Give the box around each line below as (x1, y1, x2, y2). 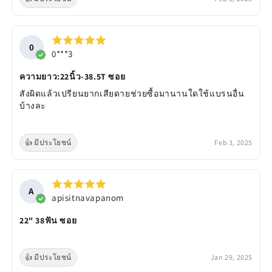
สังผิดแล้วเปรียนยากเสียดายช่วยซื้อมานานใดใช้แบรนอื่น (19, 88, 245, 100)
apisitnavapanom (52, 192, 124, 204)
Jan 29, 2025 (210, 253, 253, 262)
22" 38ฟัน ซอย (19, 215, 77, 226)
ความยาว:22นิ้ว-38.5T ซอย (19, 71, 126, 83)
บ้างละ (19, 100, 46, 112)
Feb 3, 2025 (214, 138, 253, 148)
